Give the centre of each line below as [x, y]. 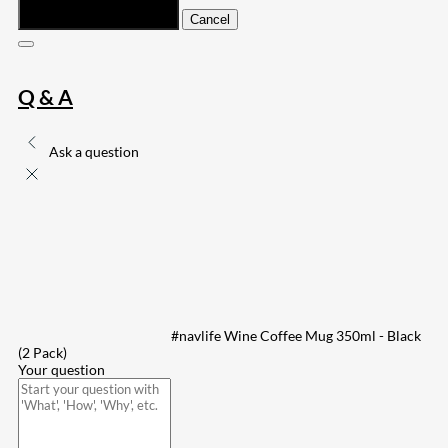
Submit [46, 19]
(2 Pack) [42, 353]
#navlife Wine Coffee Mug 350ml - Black [296, 336]
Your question [61, 370]
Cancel [210, 19]
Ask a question [94, 152]
